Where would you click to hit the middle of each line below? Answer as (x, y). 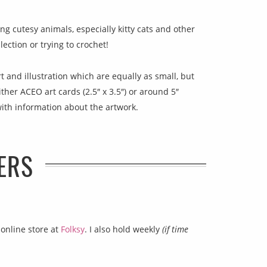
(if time (175, 229)
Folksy (73, 229)
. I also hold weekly (123, 229)
